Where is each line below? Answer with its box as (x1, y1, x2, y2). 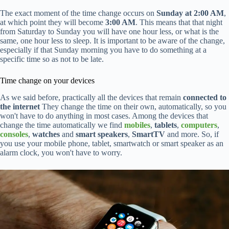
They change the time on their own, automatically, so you (40, 102, 226, 111)
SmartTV (132, 129, 165, 139)
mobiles (124, 120, 150, 129)
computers (181, 120, 217, 129)
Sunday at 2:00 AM (156, 8, 224, 17)
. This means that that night (135, 17, 222, 27)
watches (32, 129, 60, 139)
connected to (183, 93, 226, 102)
